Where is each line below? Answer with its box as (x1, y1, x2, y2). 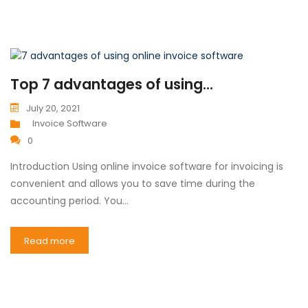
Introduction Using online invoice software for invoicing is (10, 159, 283, 173)
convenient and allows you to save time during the (10, 176, 255, 190)
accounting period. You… (10, 193, 129, 208)
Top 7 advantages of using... (10, 74, 213, 94)
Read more (24, 234, 75, 247)
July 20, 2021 (26, 101, 80, 115)
